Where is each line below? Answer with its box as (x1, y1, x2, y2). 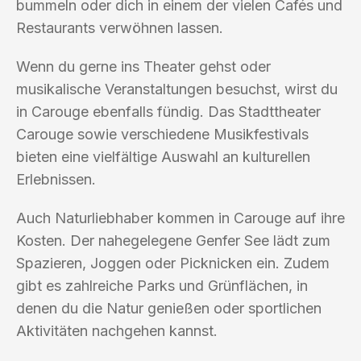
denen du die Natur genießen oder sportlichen (16, 299, 322, 317)
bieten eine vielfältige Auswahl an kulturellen (16, 147, 310, 165)
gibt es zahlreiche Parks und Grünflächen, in (16, 276, 308, 294)
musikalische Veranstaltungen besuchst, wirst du (16, 80, 338, 98)
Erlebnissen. (16, 170, 96, 188)
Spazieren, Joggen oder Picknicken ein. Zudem (16, 254, 330, 272)
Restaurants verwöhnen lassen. (16, 19, 223, 36)
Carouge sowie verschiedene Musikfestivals (16, 125, 309, 143)
